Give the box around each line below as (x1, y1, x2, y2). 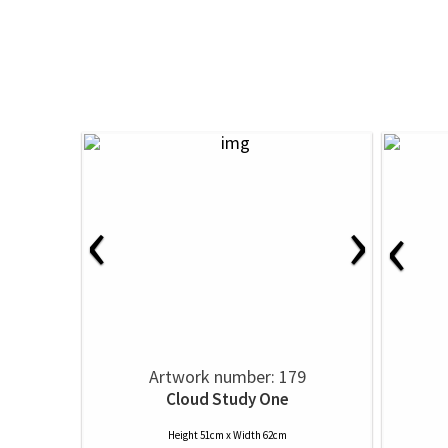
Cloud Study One (165, 388, 289, 410)
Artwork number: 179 (148, 365, 306, 388)
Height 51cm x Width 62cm (167, 428, 287, 442)
